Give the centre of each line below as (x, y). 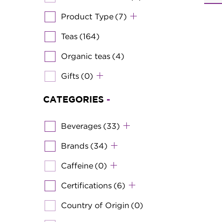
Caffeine (77, 165)
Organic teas (86, 56)
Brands (75, 145)
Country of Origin (95, 205)
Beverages (81, 126)
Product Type (87, 16)
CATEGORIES (75, 100)
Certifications (86, 185)
